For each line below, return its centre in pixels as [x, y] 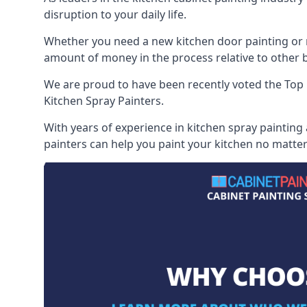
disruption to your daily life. [115, 14]
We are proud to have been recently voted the [164, 84]
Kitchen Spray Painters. [104, 101]
